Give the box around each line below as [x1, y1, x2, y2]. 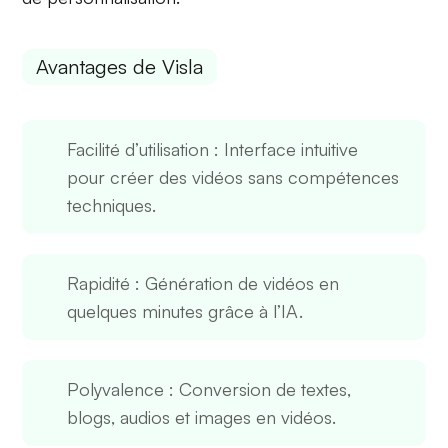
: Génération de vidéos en [130, 271, 340, 294]
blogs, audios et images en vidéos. [67, 405, 337, 428]
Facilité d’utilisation [67, 137, 210, 160]
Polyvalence [67, 377, 165, 400]
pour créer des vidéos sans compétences [67, 165, 400, 188]
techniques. [67, 193, 157, 216]
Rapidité [67, 271, 131, 294]
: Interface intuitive [209, 137, 359, 160]
